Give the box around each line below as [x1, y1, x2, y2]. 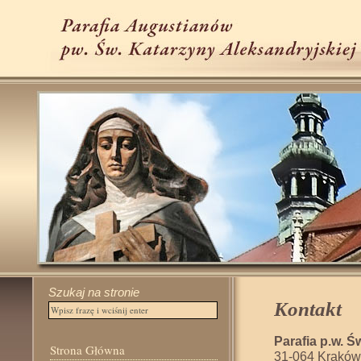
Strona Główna [50, 342, 125, 358]
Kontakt [274, 298, 342, 320]
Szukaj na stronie [48, 285, 139, 299]
